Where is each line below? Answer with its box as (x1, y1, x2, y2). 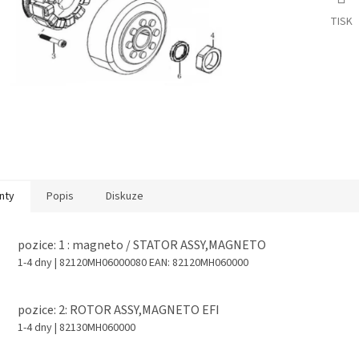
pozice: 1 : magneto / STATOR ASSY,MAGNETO (18, 236, 266, 254)
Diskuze (106, 188, 143, 204)
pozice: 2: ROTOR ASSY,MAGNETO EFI (18, 301, 220, 320)
